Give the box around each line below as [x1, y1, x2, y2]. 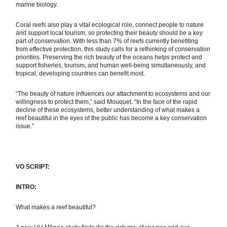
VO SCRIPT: [16, 163, 50, 171]
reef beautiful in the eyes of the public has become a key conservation [16, 115, 207, 122]
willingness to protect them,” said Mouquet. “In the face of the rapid [16, 98, 198, 106]
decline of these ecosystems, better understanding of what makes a [16, 106, 200, 114]
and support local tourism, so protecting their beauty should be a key [16, 29, 203, 37]
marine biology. [16, 1, 58, 9]
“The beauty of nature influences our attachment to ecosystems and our [16, 90, 211, 98]
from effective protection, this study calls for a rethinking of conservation [16, 46, 211, 53]
